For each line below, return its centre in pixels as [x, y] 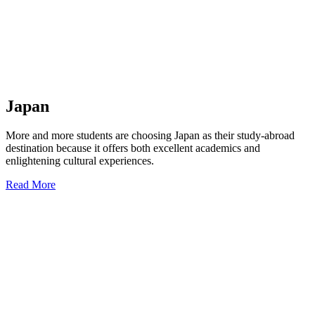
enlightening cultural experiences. [80, 161]
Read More [31, 185]
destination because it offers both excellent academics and [133, 148]
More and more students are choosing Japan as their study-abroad [150, 136]
